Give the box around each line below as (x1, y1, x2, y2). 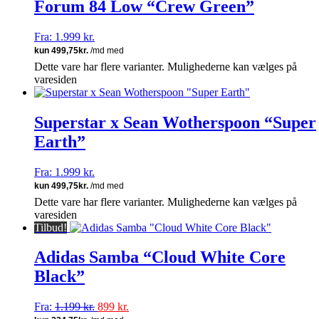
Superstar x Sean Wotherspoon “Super (34, 113, 316, 132)
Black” (34, 267, 85, 286)
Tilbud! (34, 221, 67, 234)
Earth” (34, 132, 85, 151)
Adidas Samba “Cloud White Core (34, 248, 286, 267)
